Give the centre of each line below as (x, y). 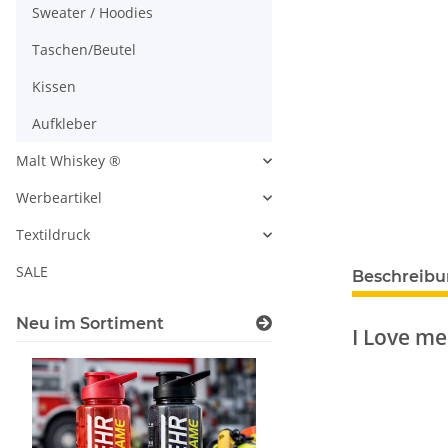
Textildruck (53, 234)
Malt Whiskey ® (68, 160)
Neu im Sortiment (90, 323)
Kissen (54, 86)
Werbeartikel (59, 197)
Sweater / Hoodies (92, 12)
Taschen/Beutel (84, 49)
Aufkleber (64, 123)
